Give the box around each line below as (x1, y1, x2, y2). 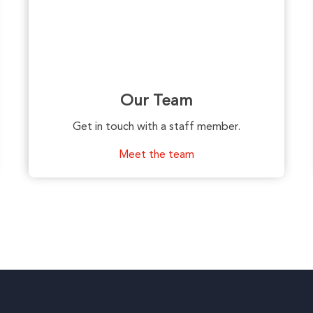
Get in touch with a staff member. (73, 121, 240, 133)
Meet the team (119, 149, 194, 161)
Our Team (120, 93, 193, 109)
